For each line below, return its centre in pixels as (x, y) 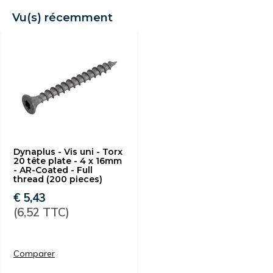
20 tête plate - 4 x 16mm (68, 161)
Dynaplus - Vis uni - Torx (68, 152)
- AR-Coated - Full (53, 170)
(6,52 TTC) (41, 212)
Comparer (34, 253)
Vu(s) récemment (62, 18)
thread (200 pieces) (58, 179)
